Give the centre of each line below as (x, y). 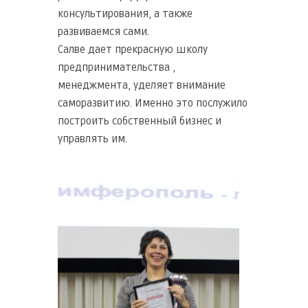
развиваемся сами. (103, 31)
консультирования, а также (125, 13)
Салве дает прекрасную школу (133, 49)
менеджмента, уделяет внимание (142, 85)
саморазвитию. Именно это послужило (153, 103)
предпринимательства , (117, 67)
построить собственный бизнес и (140, 121)
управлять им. (92, 139)
